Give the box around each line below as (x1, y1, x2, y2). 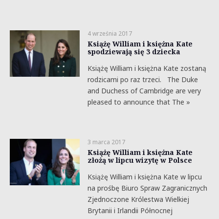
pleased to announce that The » (87, 97, 190, 107)
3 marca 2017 (87, 138, 125, 146)
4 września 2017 (87, 29, 132, 38)
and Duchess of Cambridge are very (87, 86, 201, 95)
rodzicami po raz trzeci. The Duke (87, 75, 198, 84)
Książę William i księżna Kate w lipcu (87, 172, 202, 181)
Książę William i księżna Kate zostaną (87, 64, 206, 73)
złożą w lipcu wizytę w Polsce (87, 155, 192, 165)
